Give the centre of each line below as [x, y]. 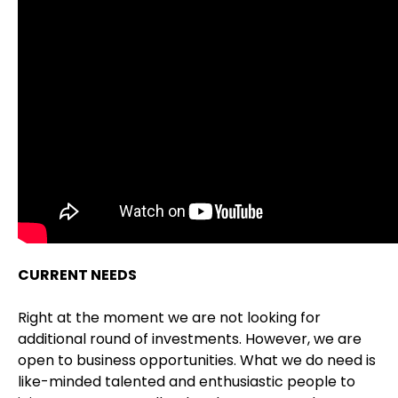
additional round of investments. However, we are [190, 338]
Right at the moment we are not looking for [169, 317]
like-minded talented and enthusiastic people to [187, 381]
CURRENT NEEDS [77, 275]
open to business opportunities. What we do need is [197, 360]
